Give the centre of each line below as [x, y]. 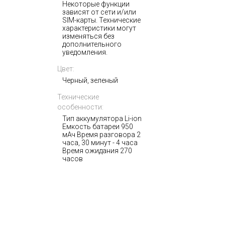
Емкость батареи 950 [97, 127]
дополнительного [92, 44]
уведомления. [85, 52]
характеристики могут [99, 28]
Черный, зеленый [90, 80]
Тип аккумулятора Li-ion [102, 119]
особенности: [80, 107]
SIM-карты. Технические [101, 20]
